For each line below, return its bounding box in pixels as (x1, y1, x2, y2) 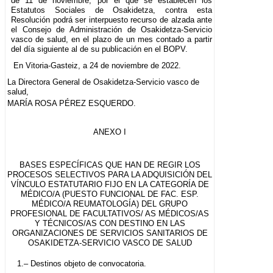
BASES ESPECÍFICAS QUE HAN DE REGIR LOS (19, 160, 200, 170)
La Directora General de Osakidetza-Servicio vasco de (7, 77, 199, 87)
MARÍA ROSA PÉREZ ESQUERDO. (7, 99, 136, 108)
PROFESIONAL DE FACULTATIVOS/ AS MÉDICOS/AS (10, 209, 210, 219)
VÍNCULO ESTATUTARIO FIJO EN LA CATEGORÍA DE (10, 180, 209, 190)
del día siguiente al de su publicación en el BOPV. (11, 44, 188, 54)
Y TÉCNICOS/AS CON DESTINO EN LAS (34, 219, 185, 229)
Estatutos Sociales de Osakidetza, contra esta (11, 5, 213, 15)
